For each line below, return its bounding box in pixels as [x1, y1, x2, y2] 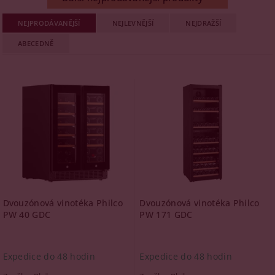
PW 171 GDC [139, 209, 193, 220]
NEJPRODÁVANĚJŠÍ [18, 18, 80, 28]
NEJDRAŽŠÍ [185, 18, 222, 28]
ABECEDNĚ [18, 39, 54, 48]
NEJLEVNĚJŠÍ [112, 18, 154, 28]
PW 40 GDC [2, 209, 51, 220]
